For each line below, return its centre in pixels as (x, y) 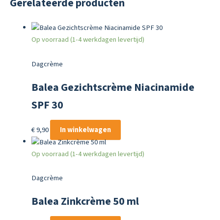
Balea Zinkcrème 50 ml (85, 202)
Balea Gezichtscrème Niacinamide (113, 88)
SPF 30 (47, 106)
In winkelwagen (85, 130)
